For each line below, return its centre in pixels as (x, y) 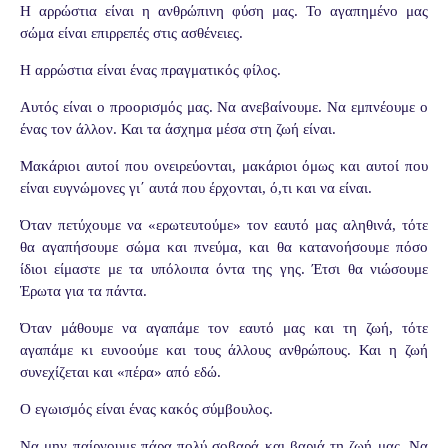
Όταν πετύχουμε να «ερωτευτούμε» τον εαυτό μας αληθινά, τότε (224, 224)
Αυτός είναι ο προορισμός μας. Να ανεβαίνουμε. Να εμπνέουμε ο (224, 106)
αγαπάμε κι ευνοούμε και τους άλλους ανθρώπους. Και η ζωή (224, 349)
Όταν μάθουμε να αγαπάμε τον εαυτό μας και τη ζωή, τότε (224, 327)
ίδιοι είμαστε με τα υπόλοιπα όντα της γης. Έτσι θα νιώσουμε (224, 268)
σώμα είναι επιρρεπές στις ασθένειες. (131, 32)
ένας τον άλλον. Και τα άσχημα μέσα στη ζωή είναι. (178, 128)
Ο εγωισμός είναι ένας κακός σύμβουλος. (146, 408)
